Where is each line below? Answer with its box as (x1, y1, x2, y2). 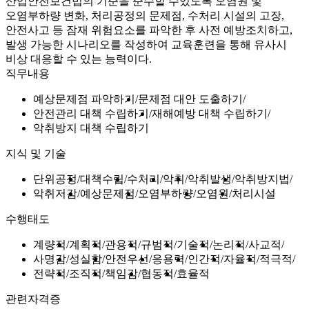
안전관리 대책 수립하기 (33, 107, 149, 119)
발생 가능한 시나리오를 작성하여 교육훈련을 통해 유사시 (6, 38, 287, 50)
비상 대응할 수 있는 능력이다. (6, 52, 152, 65)
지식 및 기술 (6, 147, 66, 159)
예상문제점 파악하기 (33, 92, 135, 105)
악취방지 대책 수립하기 (33, 121, 149, 134)
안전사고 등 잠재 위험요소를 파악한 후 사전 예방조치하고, (6, 23, 292, 36)
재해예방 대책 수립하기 (152, 107, 268, 119)
